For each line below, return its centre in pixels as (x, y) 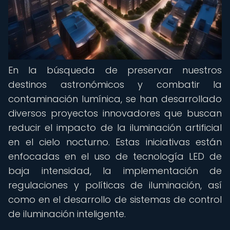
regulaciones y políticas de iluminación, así (115, 185)
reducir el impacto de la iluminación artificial (115, 128)
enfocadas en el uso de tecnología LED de (115, 156)
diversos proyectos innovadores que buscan (115, 113)
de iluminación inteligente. (67, 214)
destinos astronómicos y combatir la (115, 84)
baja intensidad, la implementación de (115, 171)
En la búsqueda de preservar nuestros (115, 70)
